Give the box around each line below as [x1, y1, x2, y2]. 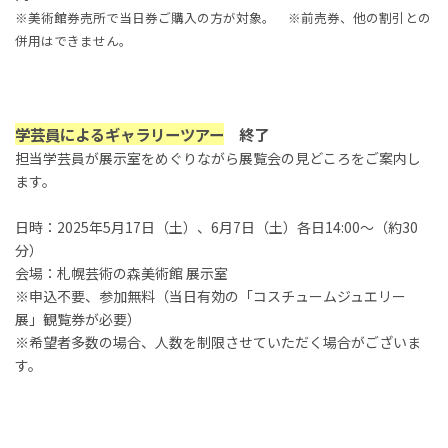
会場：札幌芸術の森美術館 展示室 [15, 262, 228, 283]
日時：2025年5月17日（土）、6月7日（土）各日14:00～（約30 [15, 216, 418, 237]
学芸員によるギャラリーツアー [15, 122, 224, 145]
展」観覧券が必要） [15, 308, 141, 329]
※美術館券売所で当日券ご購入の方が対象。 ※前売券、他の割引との [15, 7, 431, 27]
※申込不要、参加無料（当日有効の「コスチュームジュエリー [15, 285, 406, 306]
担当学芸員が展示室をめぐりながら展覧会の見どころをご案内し [15, 147, 421, 168]
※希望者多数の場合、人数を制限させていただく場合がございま [15, 331, 421, 352]
